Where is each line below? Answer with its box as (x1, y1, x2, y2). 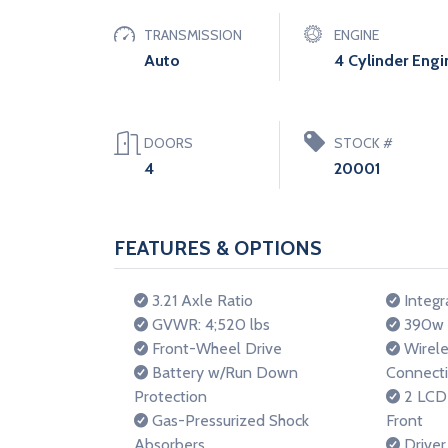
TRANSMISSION (144, 26, 242, 44)
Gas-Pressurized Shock (148, 411, 309, 430)
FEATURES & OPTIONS (114, 236, 322, 260)
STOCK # (334, 134, 393, 152)
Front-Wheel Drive (148, 339, 282, 358)
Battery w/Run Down (148, 363, 298, 382)
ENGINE (334, 26, 379, 44)
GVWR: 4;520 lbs (148, 315, 270, 334)
